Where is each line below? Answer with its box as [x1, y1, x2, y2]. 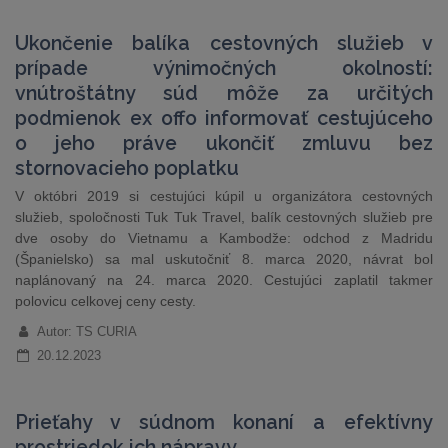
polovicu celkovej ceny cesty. [15, 293, 196, 309]
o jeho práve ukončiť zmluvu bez [15, 132, 433, 155]
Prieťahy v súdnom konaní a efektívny [15, 411, 433, 434]
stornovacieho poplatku [15, 157, 239, 180]
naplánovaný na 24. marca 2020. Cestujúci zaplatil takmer [15, 272, 433, 288]
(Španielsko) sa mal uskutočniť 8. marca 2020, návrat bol [15, 251, 433, 267]
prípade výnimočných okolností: [15, 57, 433, 80]
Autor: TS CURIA [36, 324, 137, 339]
